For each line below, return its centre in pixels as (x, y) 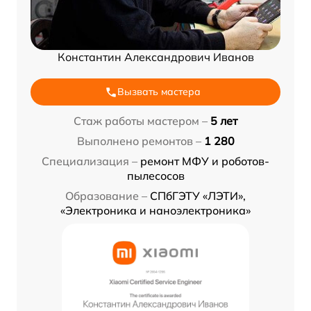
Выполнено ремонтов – (139, 141)
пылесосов (155, 176)
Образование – (106, 196)
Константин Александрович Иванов (155, 57)
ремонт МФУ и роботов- (205, 161)
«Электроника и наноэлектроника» (155, 211)
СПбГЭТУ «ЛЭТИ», (198, 196)
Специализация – (90, 161)
